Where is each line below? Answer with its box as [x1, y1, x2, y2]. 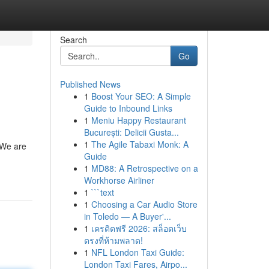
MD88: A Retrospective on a [91, 162, 198, 174]
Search [59, 34, 87, 46]
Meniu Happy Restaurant [91, 114, 186, 126]
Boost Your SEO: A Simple [91, 90, 191, 102]
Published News [59, 78, 121, 90]
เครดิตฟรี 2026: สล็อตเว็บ [91, 222, 187, 234]
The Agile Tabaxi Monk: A [91, 138, 189, 150]
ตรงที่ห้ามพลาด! [83, 234, 143, 246]
